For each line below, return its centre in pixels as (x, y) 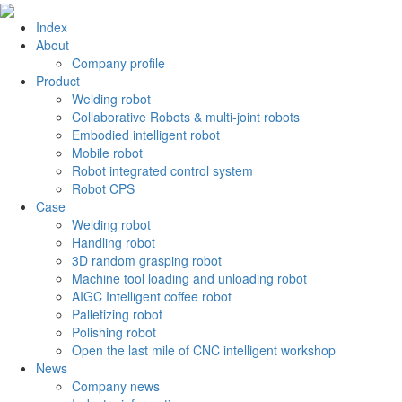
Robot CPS (103, 189)
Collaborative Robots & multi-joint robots (186, 117)
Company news (116, 386)
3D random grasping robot (147, 261)
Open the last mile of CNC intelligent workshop (204, 350)
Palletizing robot (117, 315)
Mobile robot (107, 153)
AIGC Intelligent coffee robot (152, 297)
